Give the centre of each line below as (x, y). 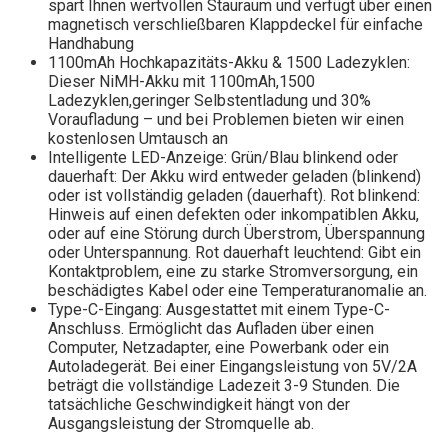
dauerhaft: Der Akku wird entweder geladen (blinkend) (234, 177)
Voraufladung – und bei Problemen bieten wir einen (226, 120)
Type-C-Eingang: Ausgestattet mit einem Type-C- (219, 310)
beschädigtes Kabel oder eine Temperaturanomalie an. (237, 291)
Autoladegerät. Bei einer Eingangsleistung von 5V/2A (232, 367)
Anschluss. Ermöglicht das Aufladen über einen (211, 329)
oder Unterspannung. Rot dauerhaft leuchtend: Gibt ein (234, 253)
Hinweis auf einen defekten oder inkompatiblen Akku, (233, 215)
